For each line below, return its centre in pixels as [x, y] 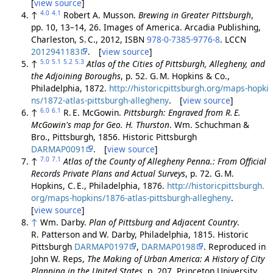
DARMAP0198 [168, 246]
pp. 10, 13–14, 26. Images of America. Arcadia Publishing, [146, 27]
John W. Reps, [59, 258]
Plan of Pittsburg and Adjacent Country [163, 222]
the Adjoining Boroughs [76, 76]
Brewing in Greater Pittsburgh [194, 15]
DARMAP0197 [101, 246]
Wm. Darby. [64, 222]
